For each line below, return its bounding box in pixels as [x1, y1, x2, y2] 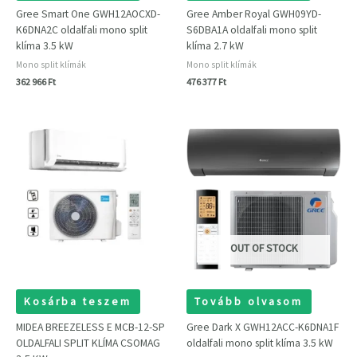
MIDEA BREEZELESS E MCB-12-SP [16, 320, 165, 334]
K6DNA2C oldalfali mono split [16, 22, 147, 37]
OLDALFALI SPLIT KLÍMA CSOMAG [16, 335, 160, 350]
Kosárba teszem [24, 295, 132, 309]
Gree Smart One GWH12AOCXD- [16, 6, 160, 21]
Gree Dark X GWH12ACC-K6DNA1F [186, 320, 339, 334]
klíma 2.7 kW [186, 38, 244, 53]
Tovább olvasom [194, 295, 304, 309]
